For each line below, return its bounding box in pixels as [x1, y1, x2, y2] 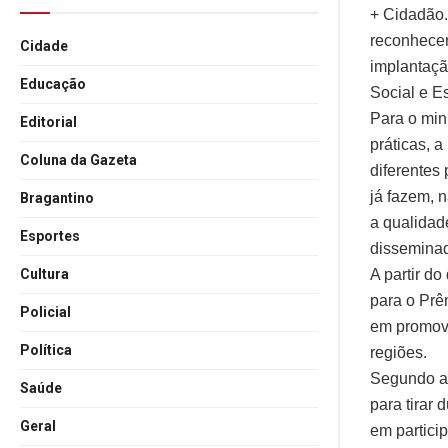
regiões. [370, 343, 427, 361]
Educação [20, 76, 86, 92]
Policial [20, 304, 71, 320]
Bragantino [20, 190, 94, 206]
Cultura [20, 266, 69, 282]
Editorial [20, 114, 77, 130]
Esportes [20, 228, 80, 244]
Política [20, 342, 72, 358]
